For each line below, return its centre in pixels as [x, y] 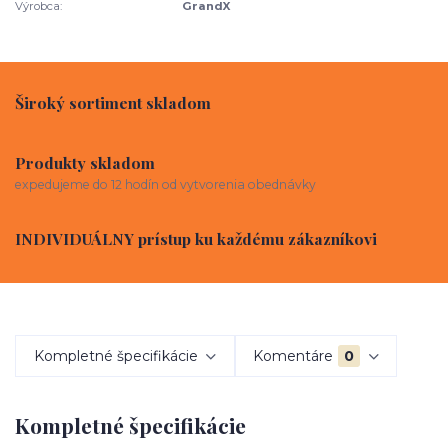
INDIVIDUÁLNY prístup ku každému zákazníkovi [196, 238]
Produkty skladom [85, 162]
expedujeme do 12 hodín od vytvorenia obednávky [165, 184]
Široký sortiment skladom [113, 103]
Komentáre [293, 355]
